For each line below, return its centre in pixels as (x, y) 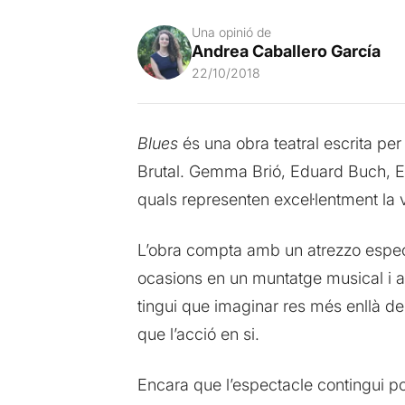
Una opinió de (231, 32)
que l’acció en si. (198, 334)
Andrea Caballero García (286, 51)
